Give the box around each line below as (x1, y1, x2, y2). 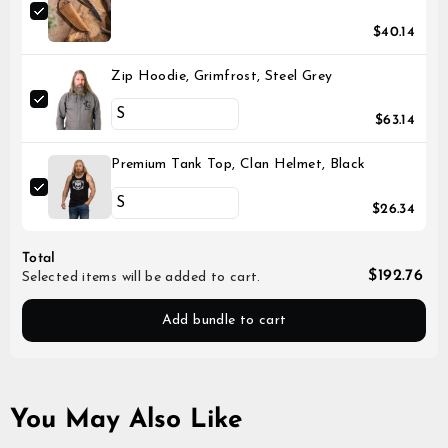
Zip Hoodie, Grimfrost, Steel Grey (111, 69, 333, 85)
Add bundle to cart (161, 312, 287, 328)
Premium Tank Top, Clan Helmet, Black (111, 157, 366, 173)
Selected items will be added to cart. (22, 269, 261, 285)
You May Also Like (10, 406, 243, 434)
